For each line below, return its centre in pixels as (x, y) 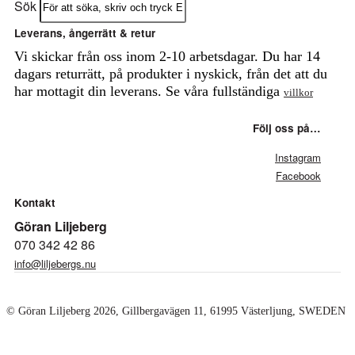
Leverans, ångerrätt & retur (85, 33)
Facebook (298, 176)
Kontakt (35, 203)
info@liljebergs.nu (55, 264)
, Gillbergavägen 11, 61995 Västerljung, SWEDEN (231, 311)
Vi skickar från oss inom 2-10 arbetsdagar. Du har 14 (167, 57)
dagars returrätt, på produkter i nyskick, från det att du (171, 74)
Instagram (298, 158)
